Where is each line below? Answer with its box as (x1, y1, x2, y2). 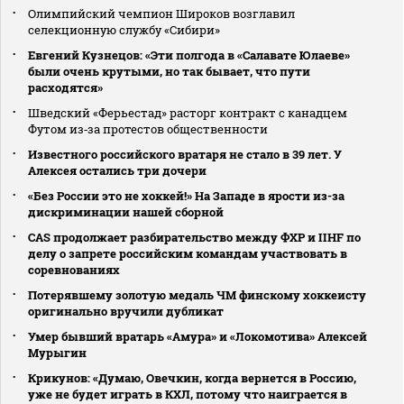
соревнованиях (28, 261, 120, 278)
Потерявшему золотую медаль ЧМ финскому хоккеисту (28, 286, 366, 303)
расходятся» (28, 78, 103, 96)
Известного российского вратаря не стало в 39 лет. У (28, 145, 342, 162)
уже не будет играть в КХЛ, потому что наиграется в (28, 385, 347, 402)
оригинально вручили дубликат (28, 302, 224, 319)
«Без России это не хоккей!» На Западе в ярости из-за (28, 187, 344, 204)
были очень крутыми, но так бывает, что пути (28, 62, 310, 79)
